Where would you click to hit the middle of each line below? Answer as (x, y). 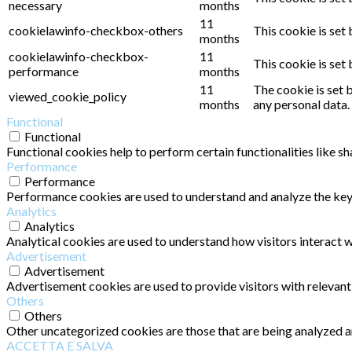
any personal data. (301, 104)
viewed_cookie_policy (68, 96)
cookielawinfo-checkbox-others (96, 30)
